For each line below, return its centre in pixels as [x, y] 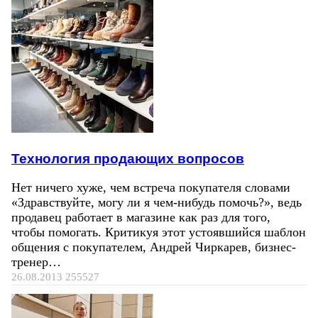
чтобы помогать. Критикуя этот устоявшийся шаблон [159, 232]
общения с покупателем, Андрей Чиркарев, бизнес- [154, 247]
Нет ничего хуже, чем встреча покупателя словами [151, 187]
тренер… [36, 262]
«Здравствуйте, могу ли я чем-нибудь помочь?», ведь [157, 202]
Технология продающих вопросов [128, 158]
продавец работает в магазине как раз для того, [141, 217]
